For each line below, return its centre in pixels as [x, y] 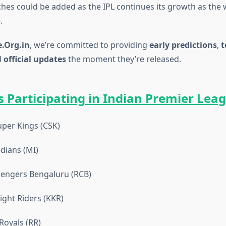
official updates [35, 59]
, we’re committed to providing [89, 45]
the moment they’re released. [123, 59]
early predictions [183, 45]
